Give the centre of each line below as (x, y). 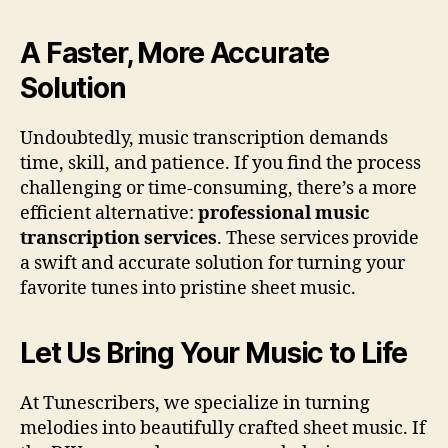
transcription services (118, 238)
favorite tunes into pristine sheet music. (188, 288)
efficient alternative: (109, 213)
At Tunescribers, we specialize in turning (195, 403)
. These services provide (318, 238)
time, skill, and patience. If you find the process (220, 163)
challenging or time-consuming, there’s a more (218, 188)
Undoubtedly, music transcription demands (204, 138)
